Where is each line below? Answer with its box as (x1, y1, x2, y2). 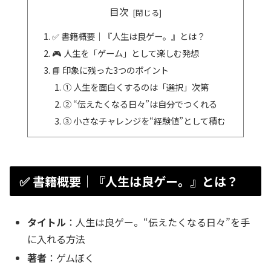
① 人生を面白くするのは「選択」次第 (62, 80, 209, 93)
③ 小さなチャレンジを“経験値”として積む (62, 114, 226, 127)
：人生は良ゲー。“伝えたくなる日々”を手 (66, 214, 250, 229)
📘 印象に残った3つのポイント (52, 64, 169, 77)
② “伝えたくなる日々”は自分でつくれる (62, 97, 217, 110)
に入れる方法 (27, 231, 86, 246)
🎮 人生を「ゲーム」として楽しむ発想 (52, 47, 200, 60)
